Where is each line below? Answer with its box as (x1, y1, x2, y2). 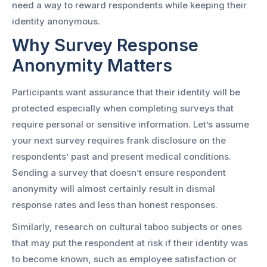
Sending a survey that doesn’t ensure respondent (12, 167, 226, 179)
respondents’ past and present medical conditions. (12, 151, 231, 163)
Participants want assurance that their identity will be (12, 86, 240, 98)
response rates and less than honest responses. (12, 199, 218, 211)
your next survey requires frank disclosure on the (12, 135, 226, 147)
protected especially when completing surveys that (12, 103, 234, 114)
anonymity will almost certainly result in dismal (12, 183, 215, 195)
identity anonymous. (12, 15, 100, 27)
